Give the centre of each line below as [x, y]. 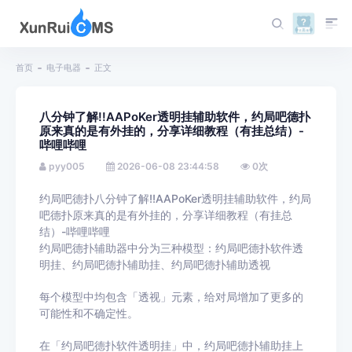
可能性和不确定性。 [89, 313]
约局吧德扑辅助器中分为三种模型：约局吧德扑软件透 [171, 248]
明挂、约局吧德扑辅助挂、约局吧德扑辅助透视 [155, 264]
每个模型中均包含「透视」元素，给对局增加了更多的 [171, 297]
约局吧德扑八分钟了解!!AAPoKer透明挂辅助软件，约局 [175, 198]
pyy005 [67, 166]
